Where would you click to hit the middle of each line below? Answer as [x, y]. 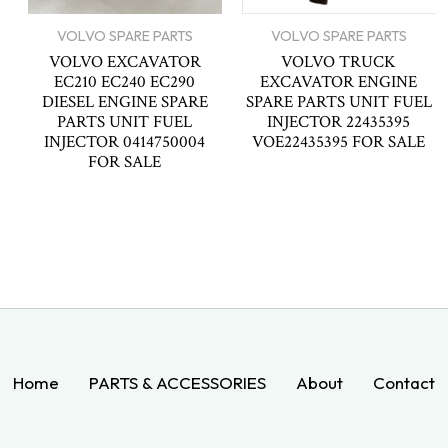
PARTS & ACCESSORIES [177, 383]
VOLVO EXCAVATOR [124, 62]
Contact [404, 383]
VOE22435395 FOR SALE [339, 142]
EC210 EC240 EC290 [125, 82]
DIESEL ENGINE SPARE [124, 102]
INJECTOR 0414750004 [125, 142]
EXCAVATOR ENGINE [339, 82]
